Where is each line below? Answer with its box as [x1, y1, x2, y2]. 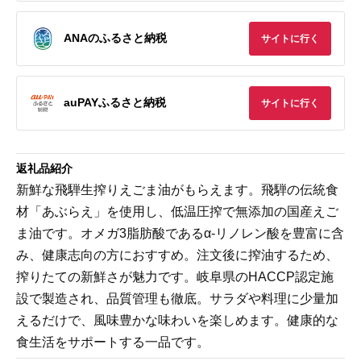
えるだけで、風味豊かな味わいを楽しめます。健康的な [16, 313, 338, 327]
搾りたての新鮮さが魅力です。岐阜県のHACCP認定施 [16, 269, 334, 284]
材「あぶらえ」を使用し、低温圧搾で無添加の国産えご [16, 204, 338, 218]
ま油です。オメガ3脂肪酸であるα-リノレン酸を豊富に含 [16, 226, 344, 240]
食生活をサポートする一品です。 [16, 334, 210, 349]
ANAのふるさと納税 [64, 31, 167, 45]
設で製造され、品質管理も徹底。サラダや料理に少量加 [16, 291, 338, 305]
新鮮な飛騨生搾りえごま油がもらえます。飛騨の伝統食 [16, 182, 338, 197]
